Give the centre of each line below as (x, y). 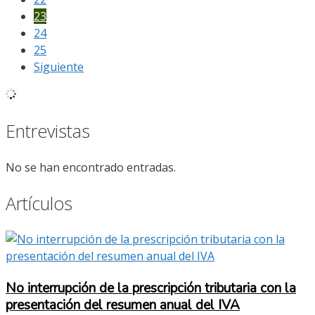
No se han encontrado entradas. (91, 167)
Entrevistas (48, 131)
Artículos (39, 203)
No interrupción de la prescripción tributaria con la (151, 288)
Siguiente (59, 67)
